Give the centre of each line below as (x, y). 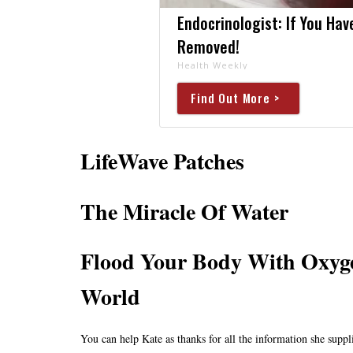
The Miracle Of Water (184, 211)
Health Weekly (212, 65)
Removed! (208, 46)
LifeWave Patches (162, 161)
